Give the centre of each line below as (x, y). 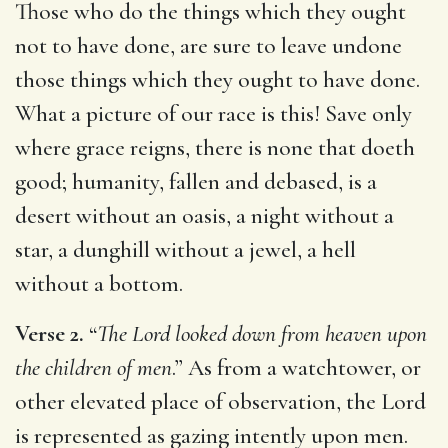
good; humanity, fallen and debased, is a (196, 181)
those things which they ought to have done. (217, 79)
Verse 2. (49, 333)
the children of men (93, 367)
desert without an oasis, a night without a (204, 215)
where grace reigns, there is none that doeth (215, 147)
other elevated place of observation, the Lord (220, 401)
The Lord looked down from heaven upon (262, 333)
